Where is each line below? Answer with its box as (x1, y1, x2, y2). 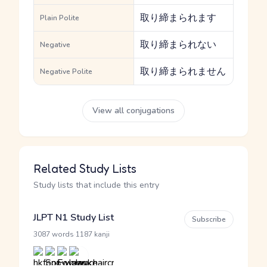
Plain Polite (40, 13, 79, 23)
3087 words (33, 229, 74, 239)
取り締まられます (140, 11, 216, 24)
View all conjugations (92, 105, 175, 116)
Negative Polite (40, 67, 92, 76)
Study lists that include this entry (33, 179, 159, 191)
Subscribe (192, 215, 226, 224)
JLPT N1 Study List (33, 211, 114, 224)
